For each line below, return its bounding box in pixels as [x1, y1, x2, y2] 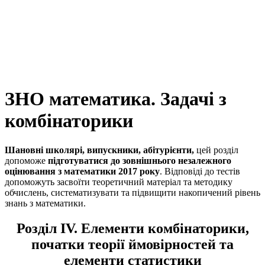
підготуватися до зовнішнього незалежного [48, 155, 231, 166]
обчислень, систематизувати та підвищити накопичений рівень [5, 187, 260, 198]
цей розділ [194, 144, 238, 155]
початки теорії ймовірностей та [31, 236, 234, 252]
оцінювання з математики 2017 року [5, 166, 160, 176]
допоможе [5, 155, 48, 166]
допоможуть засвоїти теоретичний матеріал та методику [5, 176, 232, 187]
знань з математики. [5, 198, 86, 208]
